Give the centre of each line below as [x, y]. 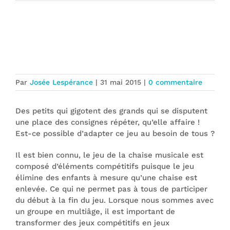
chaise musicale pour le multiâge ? [101, 60]
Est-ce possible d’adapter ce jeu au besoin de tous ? [115, 133]
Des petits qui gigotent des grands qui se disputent [111, 111]
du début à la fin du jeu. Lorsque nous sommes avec [114, 200]
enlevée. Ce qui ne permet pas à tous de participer [111, 189]
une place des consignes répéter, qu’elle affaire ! [108, 122]
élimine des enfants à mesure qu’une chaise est [106, 178]
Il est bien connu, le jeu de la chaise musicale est [109, 155]
